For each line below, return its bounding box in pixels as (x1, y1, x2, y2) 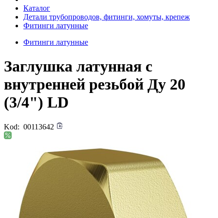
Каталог (23, 4, 50, 13)
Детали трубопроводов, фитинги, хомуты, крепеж (23, 13, 190, 21)
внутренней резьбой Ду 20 (4, 75, 185, 93)
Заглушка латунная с (4, 57, 152, 75)
